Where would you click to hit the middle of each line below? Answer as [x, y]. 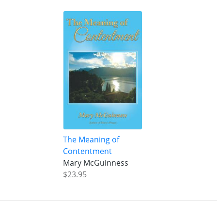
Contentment [87, 151]
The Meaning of [91, 139]
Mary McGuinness [95, 163]
